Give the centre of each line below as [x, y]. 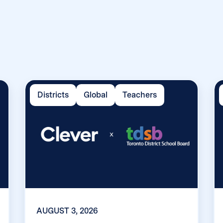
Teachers [139, 95]
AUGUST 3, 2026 [67, 211]
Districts [53, 95]
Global [95, 95]
